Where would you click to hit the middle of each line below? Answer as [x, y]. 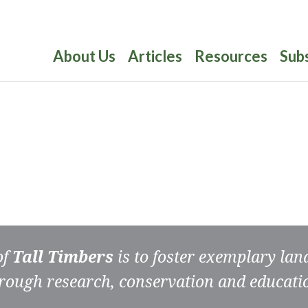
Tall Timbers [63, 256]
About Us [84, 56]
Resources [231, 56]
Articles [155, 56]
